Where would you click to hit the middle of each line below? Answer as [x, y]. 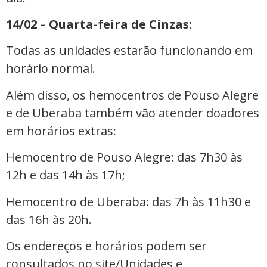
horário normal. [51, 69]
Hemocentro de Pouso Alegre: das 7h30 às [124, 157]
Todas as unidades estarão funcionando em [129, 51]
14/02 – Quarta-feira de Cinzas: [99, 24]
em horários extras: [61, 131]
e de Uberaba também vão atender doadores [133, 113]
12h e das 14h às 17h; [66, 175]
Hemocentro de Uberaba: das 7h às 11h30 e [128, 201]
